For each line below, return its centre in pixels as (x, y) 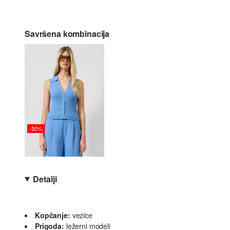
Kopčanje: (53, 215)
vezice (82, 215)
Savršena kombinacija (67, 34)
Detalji (45, 179)
